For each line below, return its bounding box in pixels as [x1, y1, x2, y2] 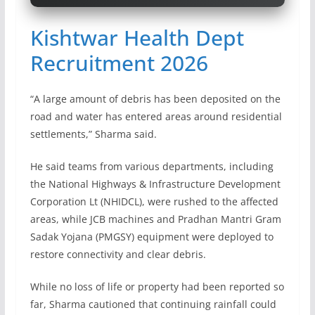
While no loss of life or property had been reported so [30, 280, 284, 294]
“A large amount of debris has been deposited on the [30, 92, 281, 106]
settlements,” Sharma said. [30, 127, 157, 141]
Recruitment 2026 [30, 49, 208, 78]
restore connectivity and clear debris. [30, 247, 206, 262]
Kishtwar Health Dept [30, 23, 244, 53]
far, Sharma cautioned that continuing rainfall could [30, 297, 276, 311]
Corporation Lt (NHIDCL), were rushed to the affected [30, 195, 278, 209]
